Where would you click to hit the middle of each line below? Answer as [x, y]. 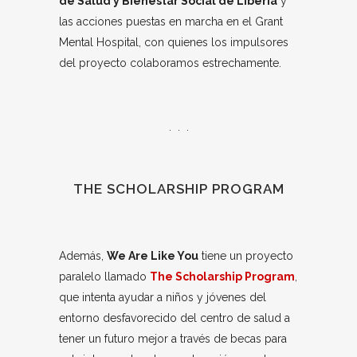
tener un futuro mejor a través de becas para [173, 338]
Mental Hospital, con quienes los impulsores [174, 42]
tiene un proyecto [246, 255]
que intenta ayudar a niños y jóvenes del [163, 297]
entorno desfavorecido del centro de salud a [175, 318]
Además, [83, 255]
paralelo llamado [104, 276]
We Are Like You [153, 255]
